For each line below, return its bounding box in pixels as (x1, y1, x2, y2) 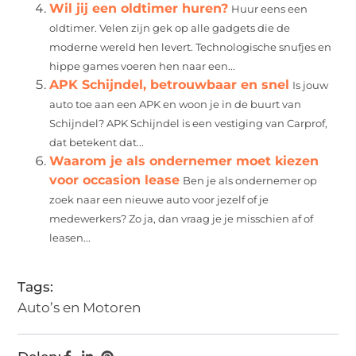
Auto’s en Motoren (17, 299, 141, 315)
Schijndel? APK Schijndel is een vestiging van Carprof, (49, 117, 328, 130)
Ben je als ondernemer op (183, 174, 318, 187)
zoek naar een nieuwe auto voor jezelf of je (49, 193, 269, 206)
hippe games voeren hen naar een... (49, 60, 236, 72)
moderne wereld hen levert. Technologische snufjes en (49, 41, 332, 53)
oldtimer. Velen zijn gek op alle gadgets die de (49, 21, 291, 34)
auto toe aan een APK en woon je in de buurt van (49, 98, 302, 110)
